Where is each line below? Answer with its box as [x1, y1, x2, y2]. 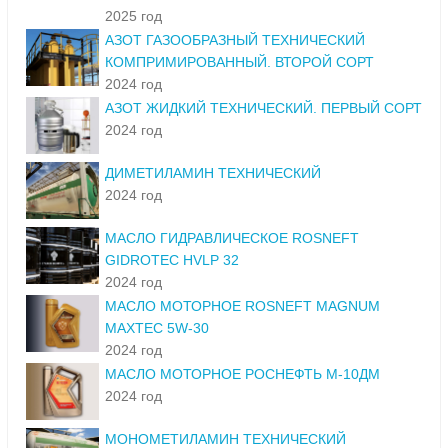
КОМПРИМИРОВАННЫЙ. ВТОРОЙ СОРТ [105, 54, 374, 71]
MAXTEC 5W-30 [105, 320, 209, 337]
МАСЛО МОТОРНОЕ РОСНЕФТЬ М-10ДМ [105, 366, 380, 383]
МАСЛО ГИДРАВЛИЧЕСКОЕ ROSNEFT [105, 230, 359, 247]
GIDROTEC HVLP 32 [105, 252, 239, 269]
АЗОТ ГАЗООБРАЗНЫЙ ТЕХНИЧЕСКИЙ [105, 32, 365, 49]
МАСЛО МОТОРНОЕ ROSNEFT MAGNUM [105, 298, 380, 315]
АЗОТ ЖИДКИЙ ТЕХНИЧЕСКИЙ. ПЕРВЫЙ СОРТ [105, 100, 422, 117]
